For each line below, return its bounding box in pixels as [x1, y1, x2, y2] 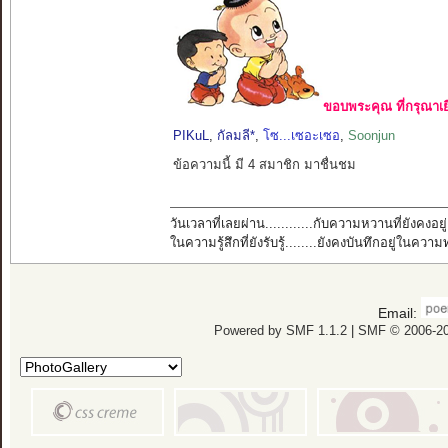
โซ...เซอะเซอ [262, 127, 340, 143]
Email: [378, 304, 422, 321]
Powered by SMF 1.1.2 [213, 322, 347, 338]
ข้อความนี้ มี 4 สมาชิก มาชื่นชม [172, 156, 356, 172]
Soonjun [347, 127, 395, 143]
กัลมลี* [216, 127, 255, 143]
